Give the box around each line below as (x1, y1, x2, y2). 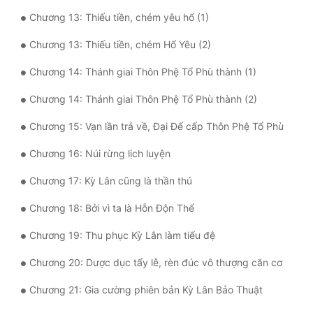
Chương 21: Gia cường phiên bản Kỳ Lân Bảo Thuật (29, 284, 263, 296)
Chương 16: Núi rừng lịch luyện (29, 147, 170, 160)
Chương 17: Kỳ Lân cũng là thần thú (29, 175, 192, 187)
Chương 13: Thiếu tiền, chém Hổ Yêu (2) (29, 38, 211, 51)
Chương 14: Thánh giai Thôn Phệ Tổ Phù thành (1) (29, 66, 256, 78)
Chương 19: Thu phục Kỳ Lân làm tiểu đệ (29, 229, 215, 242)
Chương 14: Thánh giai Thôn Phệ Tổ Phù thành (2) (29, 93, 257, 105)
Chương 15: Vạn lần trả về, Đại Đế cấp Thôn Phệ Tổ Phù (29, 120, 284, 133)
